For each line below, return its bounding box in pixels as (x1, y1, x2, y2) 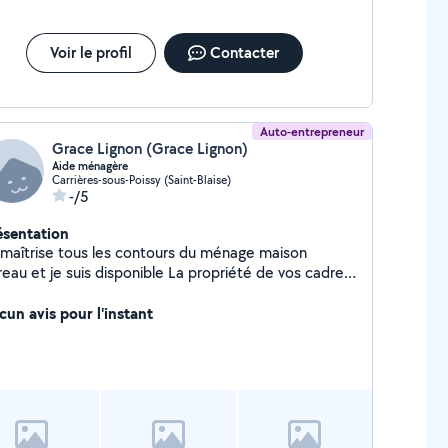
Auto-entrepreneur (260, 123, 365, 140)
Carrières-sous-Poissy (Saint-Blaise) (51, 172, 231, 187)
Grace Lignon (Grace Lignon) (51, 138, 248, 159)
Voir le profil (49, 42, 132, 63)
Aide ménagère (51, 158, 128, 174)
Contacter (209, 42, 279, 63)
